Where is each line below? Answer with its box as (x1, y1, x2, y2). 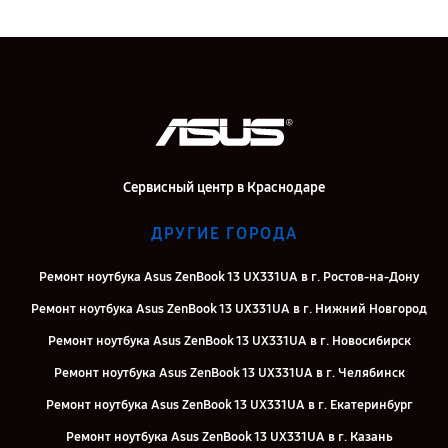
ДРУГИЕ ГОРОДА (150, 224, 298, 244)
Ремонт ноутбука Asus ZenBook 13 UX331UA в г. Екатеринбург (45, 397, 413, 414)
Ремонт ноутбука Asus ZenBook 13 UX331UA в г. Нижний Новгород (31, 301, 427, 318)
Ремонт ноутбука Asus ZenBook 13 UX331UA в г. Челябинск (53, 365, 405, 382)
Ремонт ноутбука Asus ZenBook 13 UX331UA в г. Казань (65, 429, 393, 446)
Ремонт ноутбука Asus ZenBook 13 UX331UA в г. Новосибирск (47, 333, 411, 350)
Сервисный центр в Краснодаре (123, 179, 325, 197)
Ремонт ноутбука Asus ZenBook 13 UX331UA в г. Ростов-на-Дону (39, 269, 419, 286)
